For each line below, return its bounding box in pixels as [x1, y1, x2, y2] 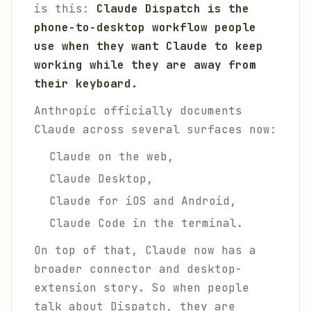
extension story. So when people [34, 280, 249, 295]
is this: [34, 1, 96, 16]
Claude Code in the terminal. [49, 216, 244, 230]
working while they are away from [34, 58, 256, 72]
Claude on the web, [49, 149, 174, 164]
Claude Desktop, [49, 171, 153, 186]
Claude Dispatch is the [96, 1, 249, 16]
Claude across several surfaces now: [34, 122, 277, 137]
